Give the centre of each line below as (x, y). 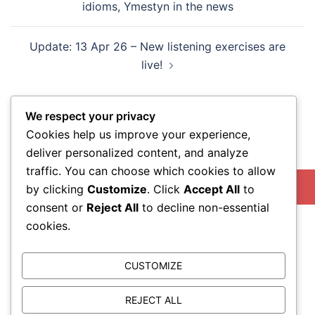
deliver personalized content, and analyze (137, 152)
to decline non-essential (204, 207)
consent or (56, 207)
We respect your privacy (90, 116)
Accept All (212, 189)
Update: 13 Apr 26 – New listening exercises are (157, 47)
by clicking (57, 189)
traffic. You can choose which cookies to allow (151, 171)
